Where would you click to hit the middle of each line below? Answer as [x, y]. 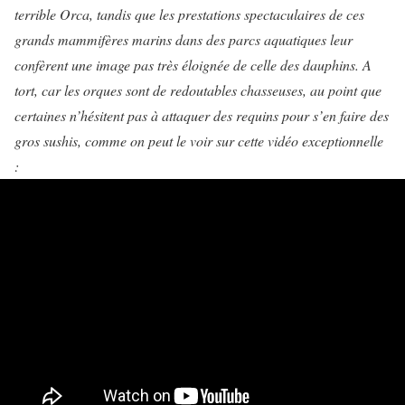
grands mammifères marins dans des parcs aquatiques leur [184, 39]
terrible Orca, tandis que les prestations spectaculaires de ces [189, 14]
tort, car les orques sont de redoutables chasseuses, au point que [198, 90]
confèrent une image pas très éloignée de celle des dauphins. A [193, 65]
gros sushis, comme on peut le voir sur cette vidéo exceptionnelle [199, 141]
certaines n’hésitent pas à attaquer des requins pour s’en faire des [202, 115]
